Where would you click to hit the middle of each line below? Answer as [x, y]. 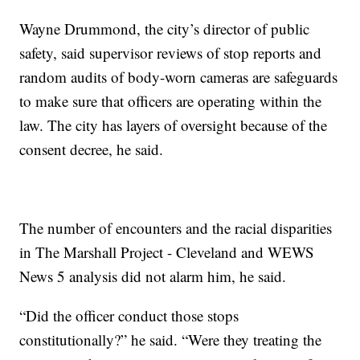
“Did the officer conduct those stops [129, 316]
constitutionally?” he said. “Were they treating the [171, 340]
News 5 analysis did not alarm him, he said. [153, 276]
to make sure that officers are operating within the [171, 101]
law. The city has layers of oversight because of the [174, 125]
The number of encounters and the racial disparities [176, 228]
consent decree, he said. [92, 149]
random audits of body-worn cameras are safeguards [179, 77]
